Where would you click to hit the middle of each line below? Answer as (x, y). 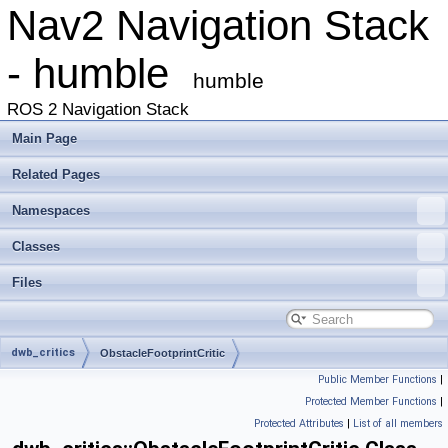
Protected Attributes (299, 423)
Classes (36, 246)
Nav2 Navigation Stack (218, 25)
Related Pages (56, 174)
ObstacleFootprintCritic (162, 353)
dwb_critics (43, 352)
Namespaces (51, 210)
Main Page (44, 138)
